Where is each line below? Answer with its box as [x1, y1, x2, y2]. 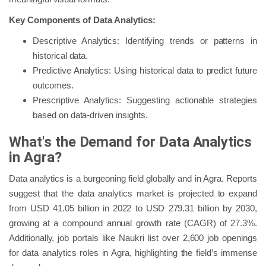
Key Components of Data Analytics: [9, 14, 156, 25]
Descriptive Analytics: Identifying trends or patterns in [33, 35, 257, 46]
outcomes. [33, 80, 74, 90]
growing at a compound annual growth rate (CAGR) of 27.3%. [9, 217, 257, 228]
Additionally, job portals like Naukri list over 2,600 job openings [9, 232, 257, 243]
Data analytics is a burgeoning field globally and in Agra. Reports [9, 173, 257, 183]
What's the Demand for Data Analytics [9, 133, 252, 150]
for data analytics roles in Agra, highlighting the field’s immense [9, 247, 257, 258]
